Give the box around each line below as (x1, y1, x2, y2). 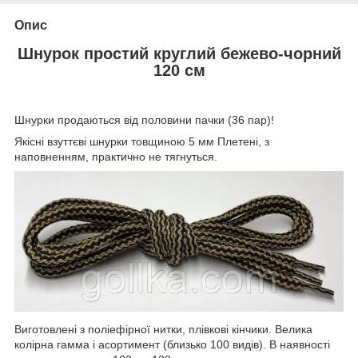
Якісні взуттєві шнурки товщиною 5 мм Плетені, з (14, 135, 269, 149)
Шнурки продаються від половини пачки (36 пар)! (14, 113, 274, 127)
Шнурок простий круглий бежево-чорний (17, 44, 341, 62)
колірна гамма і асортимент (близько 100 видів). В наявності (14, 337, 330, 351)
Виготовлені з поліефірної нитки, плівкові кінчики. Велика (14, 322, 312, 336)
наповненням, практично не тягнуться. (14, 150, 217, 164)
